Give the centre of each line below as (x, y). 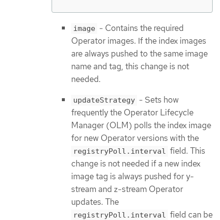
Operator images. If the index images (139, 41)
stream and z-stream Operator (127, 189)
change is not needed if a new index (136, 164)
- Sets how (158, 100)
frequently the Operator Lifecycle (132, 113)
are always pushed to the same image (139, 53)
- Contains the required (140, 28)
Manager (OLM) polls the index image (141, 125)
